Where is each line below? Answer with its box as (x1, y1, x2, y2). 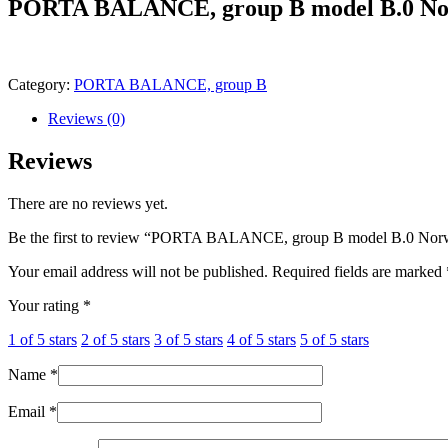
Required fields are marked (272, 262, 446, 280)
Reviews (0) (48, 109, 125, 127)
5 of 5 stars (300, 330, 369, 348)
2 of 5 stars (81, 330, 150, 348)
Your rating (8, 296, 83, 314)
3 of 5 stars (154, 330, 223, 348)
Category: (8, 75, 74, 93)
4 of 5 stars (227, 330, 296, 348)
